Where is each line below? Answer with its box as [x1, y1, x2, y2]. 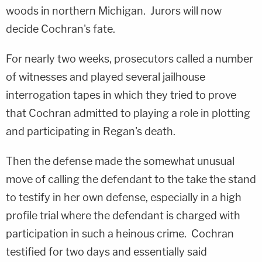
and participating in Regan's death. [6, 125, 175, 137]
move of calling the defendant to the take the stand [6, 173, 256, 185]
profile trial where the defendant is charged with [6, 209, 240, 222]
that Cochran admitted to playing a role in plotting [6, 107, 250, 119]
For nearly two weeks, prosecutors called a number [6, 53, 253, 65]
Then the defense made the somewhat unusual [6, 155, 235, 167]
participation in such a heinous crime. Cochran [6, 227, 234, 240]
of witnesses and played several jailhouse [6, 71, 205, 83]
